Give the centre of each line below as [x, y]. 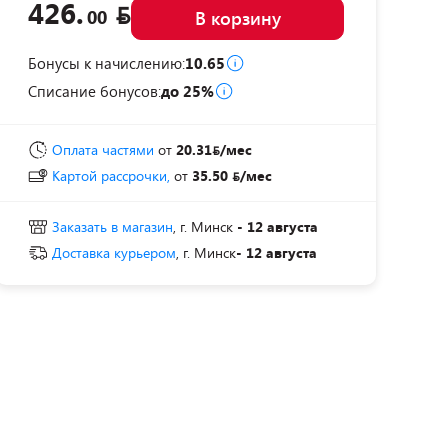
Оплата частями [103, 149]
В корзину [237, 18]
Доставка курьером [114, 252]
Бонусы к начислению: [106, 63]
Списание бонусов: [94, 91]
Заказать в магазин [112, 226]
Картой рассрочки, [111, 175]
